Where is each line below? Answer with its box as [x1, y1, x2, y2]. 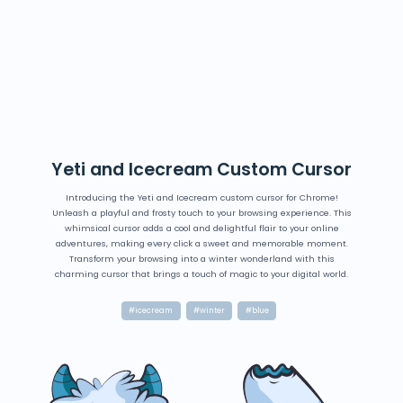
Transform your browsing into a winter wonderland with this [68, 253, 335, 265]
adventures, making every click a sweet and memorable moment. [55, 237, 348, 250]
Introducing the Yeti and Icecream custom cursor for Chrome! [65, 192, 338, 204]
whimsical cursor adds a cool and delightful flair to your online [64, 222, 339, 235]
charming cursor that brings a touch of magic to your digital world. [55, 268, 348, 281]
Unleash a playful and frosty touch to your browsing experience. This [51, 207, 352, 219]
